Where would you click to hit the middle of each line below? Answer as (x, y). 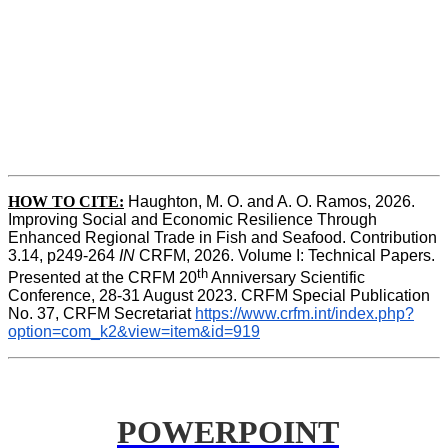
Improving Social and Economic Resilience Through (192, 220)
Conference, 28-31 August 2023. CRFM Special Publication (219, 295)
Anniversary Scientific (286, 277)
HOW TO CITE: (66, 202)
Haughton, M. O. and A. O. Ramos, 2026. (271, 202)
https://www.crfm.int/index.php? (304, 313)
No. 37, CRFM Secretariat (101, 313)
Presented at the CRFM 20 (102, 277)
